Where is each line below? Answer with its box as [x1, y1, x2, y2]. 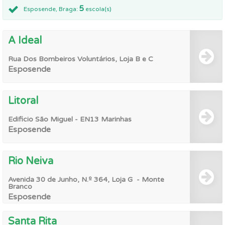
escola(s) [84, 6, 111, 13]
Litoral [8, 95, 38, 107]
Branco [8, 182, 32, 191]
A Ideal [8, 35, 42, 47]
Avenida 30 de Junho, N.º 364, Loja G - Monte [8, 175, 164, 184]
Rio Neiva [8, 155, 53, 167]
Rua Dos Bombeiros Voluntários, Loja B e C [8, 55, 153, 63]
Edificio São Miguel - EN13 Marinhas [8, 115, 132, 124]
